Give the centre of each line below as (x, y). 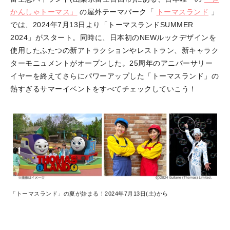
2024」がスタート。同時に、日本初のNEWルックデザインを (113, 37)
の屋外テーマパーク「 (117, 12)
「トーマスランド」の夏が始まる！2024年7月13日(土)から (89, 194)
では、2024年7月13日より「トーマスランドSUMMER (102, 24)
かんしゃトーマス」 (44, 12)
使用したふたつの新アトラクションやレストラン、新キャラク (114, 50)
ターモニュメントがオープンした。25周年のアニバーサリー (111, 63)
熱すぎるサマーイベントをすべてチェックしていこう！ (103, 89)
